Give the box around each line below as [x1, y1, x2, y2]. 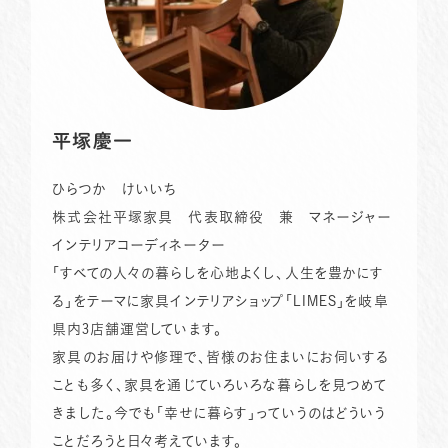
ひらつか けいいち [52, 181, 178, 196]
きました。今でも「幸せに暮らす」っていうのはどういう [52, 405, 387, 420]
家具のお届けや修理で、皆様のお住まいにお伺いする [52, 349, 390, 364]
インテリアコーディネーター [52, 237, 226, 252]
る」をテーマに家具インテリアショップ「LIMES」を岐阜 [52, 293, 389, 308]
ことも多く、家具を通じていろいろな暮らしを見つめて [52, 377, 388, 392]
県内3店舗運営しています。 [52, 321, 222, 336]
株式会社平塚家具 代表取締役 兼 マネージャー [52, 209, 393, 224]
